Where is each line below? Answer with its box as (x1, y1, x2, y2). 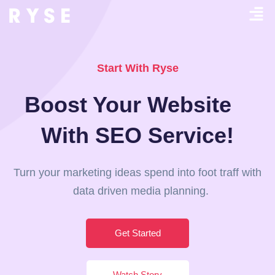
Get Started (114, 228, 161, 238)
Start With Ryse (96, 62, 179, 74)
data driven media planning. (66, 185, 209, 197)
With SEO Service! (41, 123, 234, 148)
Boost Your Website (24, 92, 251, 117)
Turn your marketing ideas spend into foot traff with (14, 166, 261, 179)
